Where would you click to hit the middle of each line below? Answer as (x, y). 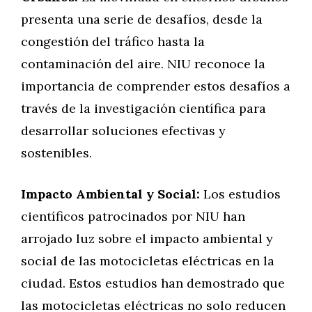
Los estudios (240, 194)
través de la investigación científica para (143, 108)
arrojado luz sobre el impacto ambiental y (147, 239)
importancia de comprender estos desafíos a (156, 86)
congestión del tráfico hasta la (113, 41)
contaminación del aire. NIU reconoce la (143, 64)
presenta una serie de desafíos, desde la (142, 19)
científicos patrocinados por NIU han (133, 216)
